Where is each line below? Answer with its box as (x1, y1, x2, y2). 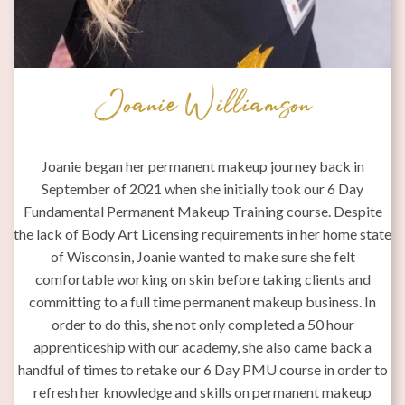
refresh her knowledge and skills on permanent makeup (33, 382, 372, 400)
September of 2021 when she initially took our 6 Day (42, 179, 363, 197)
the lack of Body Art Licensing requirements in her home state (14, 224, 391, 242)
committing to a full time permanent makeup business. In (29, 292, 376, 310)
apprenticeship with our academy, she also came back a (33, 337, 372, 355)
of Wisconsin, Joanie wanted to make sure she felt (50, 247, 355, 265)
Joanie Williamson (94, 90, 311, 126)
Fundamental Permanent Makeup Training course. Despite (23, 202, 382, 220)
